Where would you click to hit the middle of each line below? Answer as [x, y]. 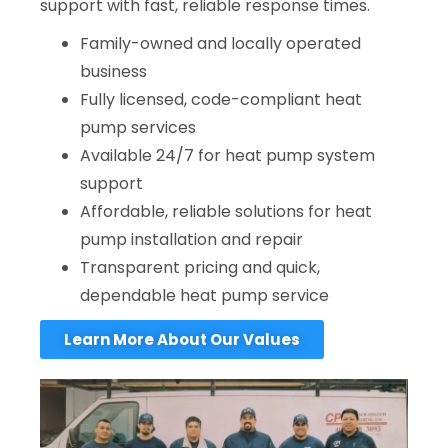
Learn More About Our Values [182, 340]
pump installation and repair [191, 240]
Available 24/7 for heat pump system [227, 156]
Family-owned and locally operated [220, 44]
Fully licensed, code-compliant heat [221, 100]
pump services [138, 128]
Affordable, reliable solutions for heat [226, 212]
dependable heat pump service [204, 296]
